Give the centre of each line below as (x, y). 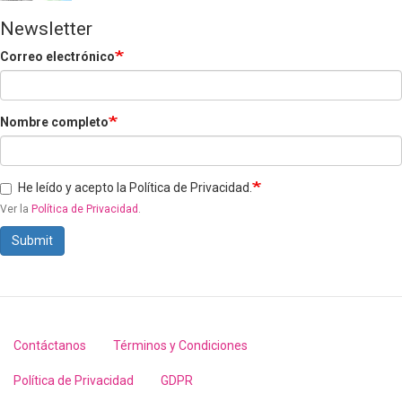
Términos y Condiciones (180, 346)
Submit (32, 241)
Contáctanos (50, 346)
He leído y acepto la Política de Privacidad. (135, 188)
